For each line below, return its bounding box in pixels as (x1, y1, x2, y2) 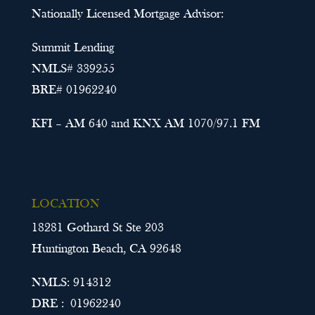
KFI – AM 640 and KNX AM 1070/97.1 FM (31, 117, 260, 131)
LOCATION (31, 198, 100, 212)
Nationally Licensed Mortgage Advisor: (31, 8, 224, 22)
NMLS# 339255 (31, 63, 115, 77)
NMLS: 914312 (31, 276, 111, 290)
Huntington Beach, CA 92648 (31, 243, 181, 257)
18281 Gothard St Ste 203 (31, 221, 164, 236)
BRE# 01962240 (31, 84, 117, 98)
